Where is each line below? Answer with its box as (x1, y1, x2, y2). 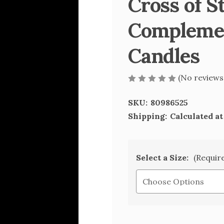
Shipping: (128, 111, 167, 121)
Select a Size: (136, 152, 190, 162)
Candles (128, 43, 199, 68)
